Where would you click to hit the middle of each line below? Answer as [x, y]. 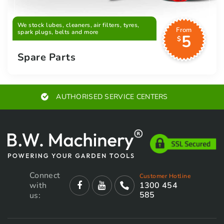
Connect [45, 175]
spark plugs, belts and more [58, 32]
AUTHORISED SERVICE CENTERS [112, 96]
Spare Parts [47, 57]
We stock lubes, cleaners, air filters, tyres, [78, 25]
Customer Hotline [165, 176]
